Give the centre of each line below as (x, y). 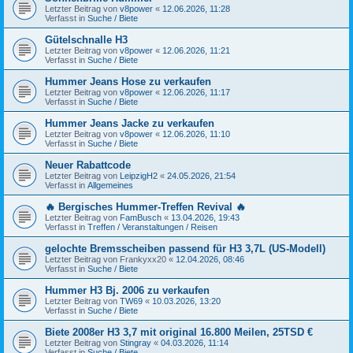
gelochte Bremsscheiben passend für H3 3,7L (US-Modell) (185, 248)
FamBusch (141, 217)
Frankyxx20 (143, 259)
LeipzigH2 (139, 175)
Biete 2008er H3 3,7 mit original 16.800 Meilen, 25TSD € (179, 332)
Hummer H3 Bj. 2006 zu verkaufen (127, 290)
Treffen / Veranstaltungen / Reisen (152, 227)
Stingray (136, 342)
